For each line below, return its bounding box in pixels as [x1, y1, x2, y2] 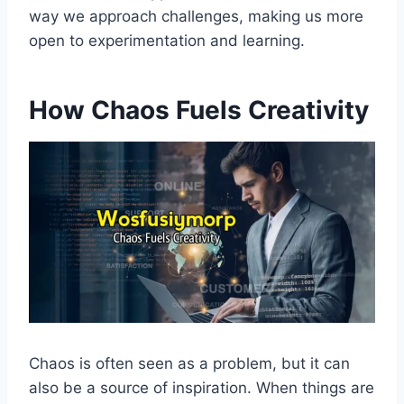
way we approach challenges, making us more [29, 6, 363, 25]
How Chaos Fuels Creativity [29, 94, 369, 125]
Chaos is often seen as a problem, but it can [29, 353, 350, 372]
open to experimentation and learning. [29, 31, 305, 50]
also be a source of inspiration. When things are [29, 378, 374, 397]
